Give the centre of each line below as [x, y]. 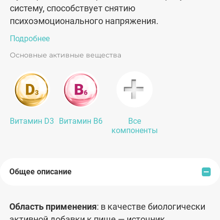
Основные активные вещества [66, 55]
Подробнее [30, 39]
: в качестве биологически [151, 206]
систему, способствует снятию [73, 8]
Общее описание [41, 172]
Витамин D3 [32, 121]
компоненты [135, 130]
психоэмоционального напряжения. [84, 21]
